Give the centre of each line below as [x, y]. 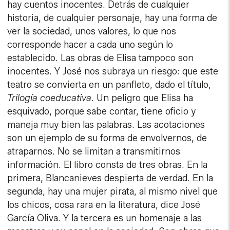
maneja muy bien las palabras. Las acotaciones [106, 125]
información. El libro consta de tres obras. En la [108, 165]
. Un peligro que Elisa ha [142, 98]
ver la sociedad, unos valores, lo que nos [92, 32]
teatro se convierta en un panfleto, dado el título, [109, 85]
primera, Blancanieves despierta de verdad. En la [110, 178]
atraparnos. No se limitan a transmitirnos [94, 152]
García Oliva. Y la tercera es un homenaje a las [105, 218]
